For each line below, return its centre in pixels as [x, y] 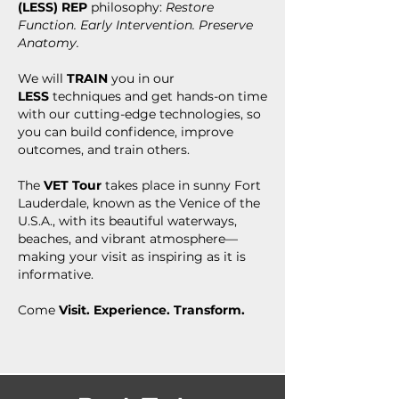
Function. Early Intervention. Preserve [135, 25]
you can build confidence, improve [126, 132]
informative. [56, 274]
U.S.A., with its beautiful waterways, [127, 221]
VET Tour [73, 185]
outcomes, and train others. [104, 150]
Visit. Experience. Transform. [152, 310]
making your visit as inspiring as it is [132, 256]
